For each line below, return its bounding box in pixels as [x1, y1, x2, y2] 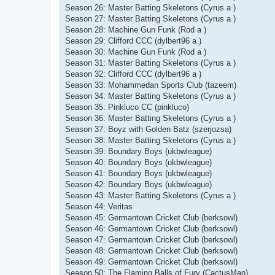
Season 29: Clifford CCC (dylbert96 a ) [65, 36, 201, 45]
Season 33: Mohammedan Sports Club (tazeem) [65, 80, 236, 90]
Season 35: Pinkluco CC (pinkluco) [65, 102, 189, 112]
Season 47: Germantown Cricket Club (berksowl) [65, 234, 238, 244]
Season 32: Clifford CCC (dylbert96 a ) [65, 69, 201, 79]
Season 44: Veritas [65, 201, 133, 211]
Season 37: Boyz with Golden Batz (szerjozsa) [65, 124, 231, 134]
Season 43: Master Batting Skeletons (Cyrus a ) [65, 190, 236, 200]
